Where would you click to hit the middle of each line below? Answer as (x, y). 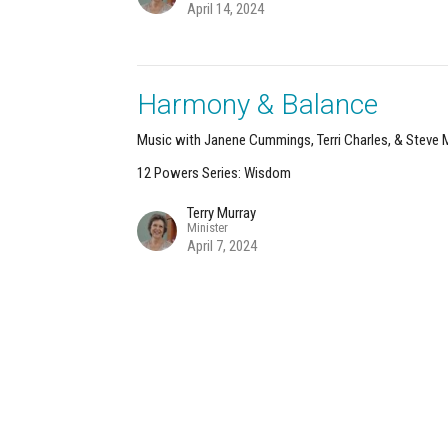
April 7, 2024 (222, 245)
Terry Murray (222, 212)
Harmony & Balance (258, 104)
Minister (208, 227)
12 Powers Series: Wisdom (214, 172)
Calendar (140, 396)
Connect (303, 396)
